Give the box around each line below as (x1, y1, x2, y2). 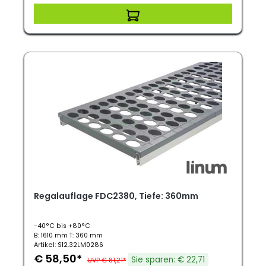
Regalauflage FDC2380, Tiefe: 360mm (34, 190, 198, 202)
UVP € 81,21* (87, 255, 126, 265)
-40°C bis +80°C (34, 221, 90, 230)
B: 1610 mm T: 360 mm (34, 231, 103, 240)
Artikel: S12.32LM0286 (34, 240, 103, 249)
